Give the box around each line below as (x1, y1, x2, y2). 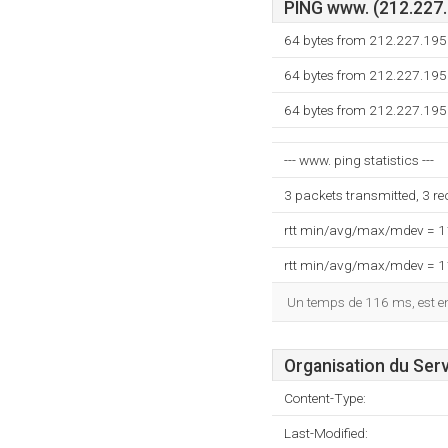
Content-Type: (284, 390, 366, 406)
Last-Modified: (284, 425, 368, 441)
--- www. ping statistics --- (284, 152, 434, 168)
